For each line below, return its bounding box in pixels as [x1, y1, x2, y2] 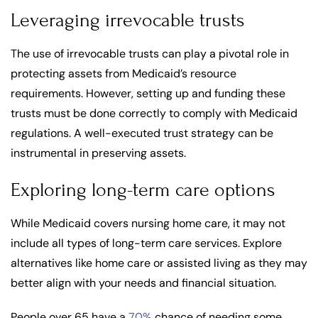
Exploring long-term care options [11, 178, 275, 201]
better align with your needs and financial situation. [11, 275, 276, 290]
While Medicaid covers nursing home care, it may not [11, 215, 285, 231]
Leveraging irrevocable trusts [11, 9, 245, 31]
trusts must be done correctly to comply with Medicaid [11, 105, 297, 121]
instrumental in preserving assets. [11, 145, 186, 160]
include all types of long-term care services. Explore [11, 235, 282, 251]
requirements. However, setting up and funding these [11, 85, 285, 101]
